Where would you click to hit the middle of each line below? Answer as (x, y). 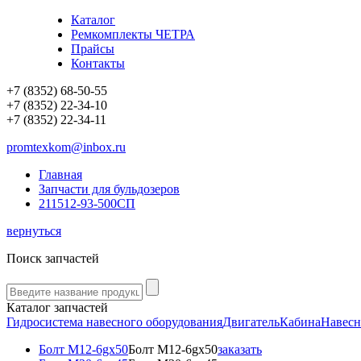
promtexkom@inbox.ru (66, 147)
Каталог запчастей (57, 307)
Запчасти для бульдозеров (109, 189)
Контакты (98, 63)
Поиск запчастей (53, 258)
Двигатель (251, 322)
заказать (240, 349)
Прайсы (93, 49)
